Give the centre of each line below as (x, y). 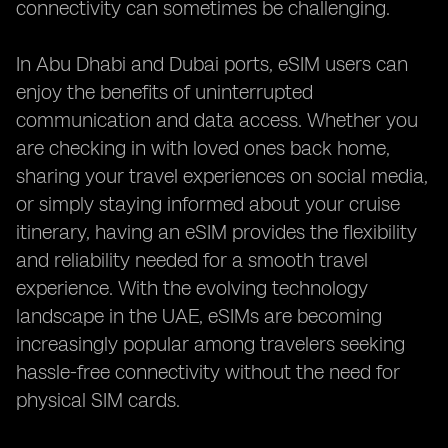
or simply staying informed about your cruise (208, 204)
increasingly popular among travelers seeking (210, 344)
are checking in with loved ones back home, (203, 148)
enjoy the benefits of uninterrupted (164, 92)
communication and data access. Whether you (217, 120)
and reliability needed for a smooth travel (192, 260)
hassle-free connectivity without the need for (208, 372)
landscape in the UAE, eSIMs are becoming (199, 316)
